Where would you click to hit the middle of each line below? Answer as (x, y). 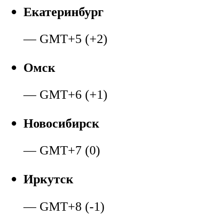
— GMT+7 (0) (62, 151)
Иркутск (48, 179)
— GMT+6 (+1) (66, 95)
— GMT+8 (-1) (64, 206)
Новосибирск (61, 123)
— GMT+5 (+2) (66, 39)
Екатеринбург (64, 12)
